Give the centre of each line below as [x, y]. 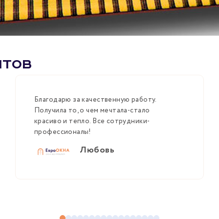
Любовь [97, 150]
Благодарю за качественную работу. [95, 100]
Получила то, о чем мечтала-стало [92, 111]
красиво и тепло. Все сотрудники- [92, 121]
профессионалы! [63, 132]
